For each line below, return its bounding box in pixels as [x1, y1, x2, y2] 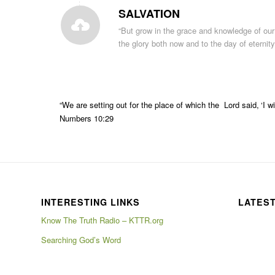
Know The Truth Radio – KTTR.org [41, 214, 163, 227]
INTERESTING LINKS [41, 196, 140, 209]
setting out [90, 99, 127, 111]
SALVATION [118, 6, 180, 22]
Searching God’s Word [41, 234, 121, 246]
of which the [174, 99, 222, 111]
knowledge [214, 25, 252, 37]
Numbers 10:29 [60, 112, 114, 124]
